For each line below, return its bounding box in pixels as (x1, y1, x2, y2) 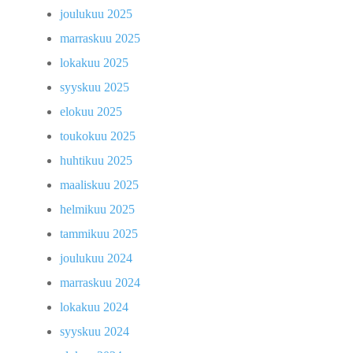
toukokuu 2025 (60, 129, 136, 143)
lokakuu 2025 (60, 56, 128, 70)
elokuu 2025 (60, 105, 122, 119)
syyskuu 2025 (60, 80, 129, 95)
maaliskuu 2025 (60, 178, 139, 192)
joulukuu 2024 (60, 251, 132, 266)
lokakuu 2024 (60, 300, 128, 314)
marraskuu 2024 (60, 276, 140, 290)
